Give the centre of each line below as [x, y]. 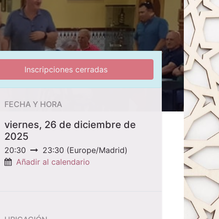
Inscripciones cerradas [66, 70]
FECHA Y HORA [33, 104]
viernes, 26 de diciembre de [70, 125]
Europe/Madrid [97, 150]
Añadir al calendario [53, 162]
